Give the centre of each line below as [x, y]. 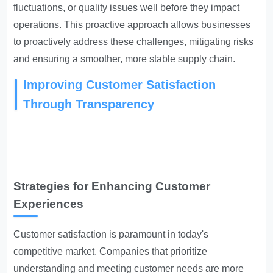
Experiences [49, 204]
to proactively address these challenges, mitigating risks [134, 42]
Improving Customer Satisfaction [120, 85]
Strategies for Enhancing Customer [112, 186]
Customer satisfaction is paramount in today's [111, 234]
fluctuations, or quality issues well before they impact [127, 8]
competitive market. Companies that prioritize [111, 251]
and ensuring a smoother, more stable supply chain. [125, 59]
